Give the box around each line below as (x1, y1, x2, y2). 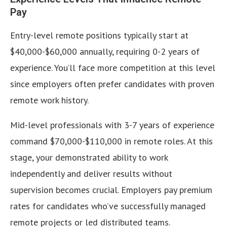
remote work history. (10, 94, 89, 106)
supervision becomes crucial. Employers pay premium (10, 183, 212, 196)
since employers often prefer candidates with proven (10, 78, 214, 90)
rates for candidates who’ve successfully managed (10, 200, 206, 212)
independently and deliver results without (10, 167, 172, 179)
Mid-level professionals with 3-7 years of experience (10, 119, 214, 131)
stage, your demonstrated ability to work (10, 151, 168, 163)
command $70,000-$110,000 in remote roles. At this (10, 135, 213, 147)
